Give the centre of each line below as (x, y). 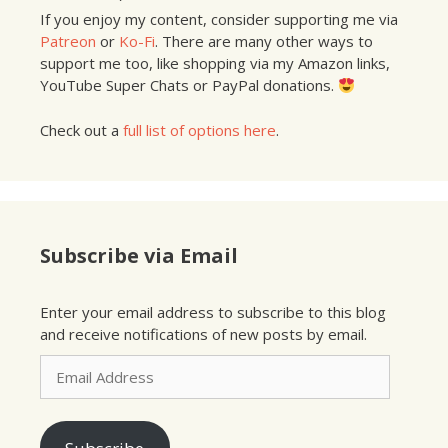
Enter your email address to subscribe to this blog (213, 311)
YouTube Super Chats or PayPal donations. (189, 85)
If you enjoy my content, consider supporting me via (219, 19)
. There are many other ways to (264, 41)
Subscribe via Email (139, 255)
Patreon (68, 41)
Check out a (81, 129)
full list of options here (199, 129)
